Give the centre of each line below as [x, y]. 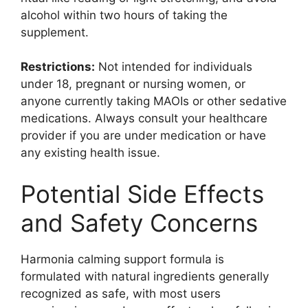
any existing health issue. [90, 153]
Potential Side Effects [142, 194]
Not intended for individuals [174, 67]
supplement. [55, 32]
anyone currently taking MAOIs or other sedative [154, 101]
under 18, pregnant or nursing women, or [133, 84]
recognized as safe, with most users [121, 293]
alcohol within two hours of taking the [124, 15]
